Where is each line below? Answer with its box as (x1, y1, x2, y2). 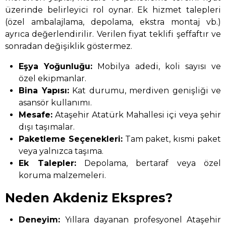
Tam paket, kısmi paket (122, 134, 221, 144)
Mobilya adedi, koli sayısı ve (92, 62, 221, 72)
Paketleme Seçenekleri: (19, 134, 123, 144)
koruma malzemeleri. (19, 171, 106, 181)
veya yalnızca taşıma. (19, 146, 104, 156)
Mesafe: (19, 110, 53, 120)
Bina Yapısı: (19, 86, 69, 96)
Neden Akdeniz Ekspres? (5, 190, 173, 206)
